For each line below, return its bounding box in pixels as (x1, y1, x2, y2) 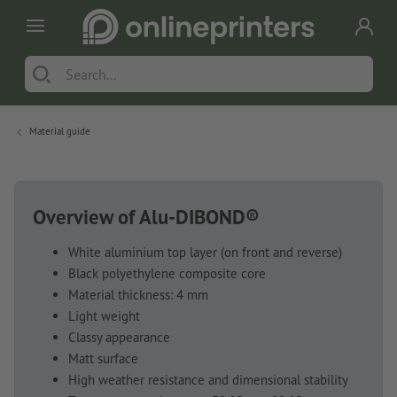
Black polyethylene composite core (68, 264, 266, 282)
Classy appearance (68, 328, 170, 346)
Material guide (29, 124, 90, 137)
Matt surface (68, 349, 138, 367)
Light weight (68, 307, 140, 324)
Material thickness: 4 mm (68, 285, 208, 303)
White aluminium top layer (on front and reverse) (68, 243, 342, 261)
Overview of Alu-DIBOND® (33, 203, 260, 230)
